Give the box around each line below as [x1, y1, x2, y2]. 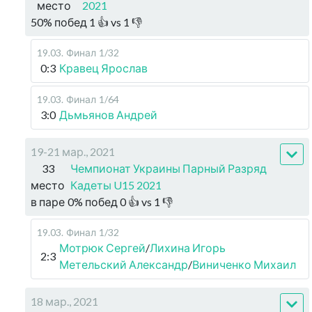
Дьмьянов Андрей [59, 108, 157, 121]
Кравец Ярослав [59, 61, 148, 75]
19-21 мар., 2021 [31, 145, 115, 158]
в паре [31, 195, 65, 208]
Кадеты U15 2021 [70, 178, 162, 192]
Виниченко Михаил [192, 258, 296, 271]
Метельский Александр [59, 258, 188, 271]
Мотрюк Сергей [59, 241, 146, 254]
